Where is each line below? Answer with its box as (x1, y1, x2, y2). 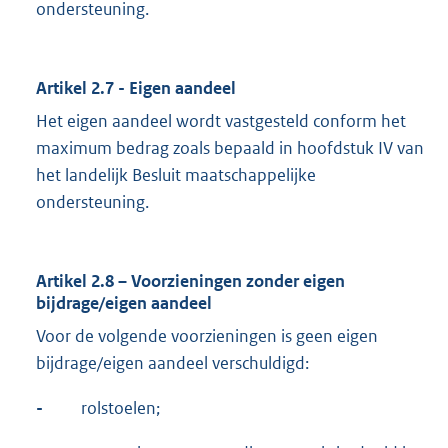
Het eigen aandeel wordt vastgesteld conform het (36, 110, 406, 133)
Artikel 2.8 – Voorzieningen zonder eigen (36, 270, 345, 293)
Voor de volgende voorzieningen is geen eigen (36, 325, 378, 348)
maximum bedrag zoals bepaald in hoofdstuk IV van (36, 137, 424, 160)
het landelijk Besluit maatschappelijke (36, 164, 316, 187)
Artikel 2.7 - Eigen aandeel (36, 77, 236, 100)
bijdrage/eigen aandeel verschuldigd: (36, 352, 309, 375)
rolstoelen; (81, 397, 160, 420)
